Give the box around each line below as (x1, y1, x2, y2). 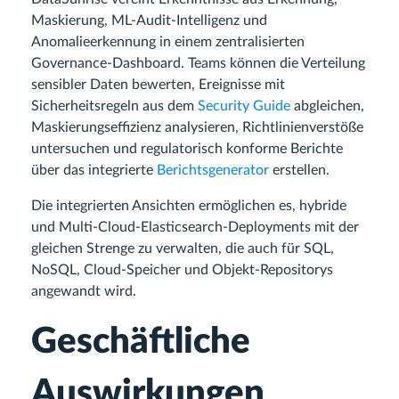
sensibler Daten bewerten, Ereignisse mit (31, 77, 285, 93)
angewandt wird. (31, 284, 136, 299)
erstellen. (269, 163, 330, 178)
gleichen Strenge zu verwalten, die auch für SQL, (31, 241, 334, 256)
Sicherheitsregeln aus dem (31, 99, 198, 114)
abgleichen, (290, 99, 364, 114)
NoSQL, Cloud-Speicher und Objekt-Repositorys (31, 263, 333, 278)
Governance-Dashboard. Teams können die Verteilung (31, 56, 365, 71)
